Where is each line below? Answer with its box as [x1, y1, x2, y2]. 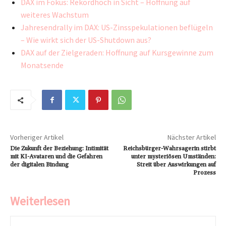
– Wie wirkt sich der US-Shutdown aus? [21, 35, 151, 45]
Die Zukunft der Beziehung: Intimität [10, 145, 108, 153]
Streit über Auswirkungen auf [136, 161, 216, 169]
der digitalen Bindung [10, 161, 69, 169]
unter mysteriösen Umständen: [131, 153, 216, 161]
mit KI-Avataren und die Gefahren [10, 153, 102, 161]
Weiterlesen [10, 193, 70, 209]
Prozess [193, 169, 216, 177]
